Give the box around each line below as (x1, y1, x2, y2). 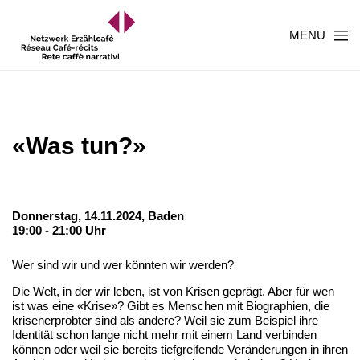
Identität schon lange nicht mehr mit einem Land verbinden (12, 328, 317, 342)
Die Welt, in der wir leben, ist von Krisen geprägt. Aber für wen (12, 284, 334, 298)
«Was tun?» (12, 133, 146, 159)
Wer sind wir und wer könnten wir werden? (12, 258, 234, 272)
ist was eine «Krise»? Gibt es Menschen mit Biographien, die (12, 299, 329, 313)
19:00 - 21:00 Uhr (12, 223, 106, 237)
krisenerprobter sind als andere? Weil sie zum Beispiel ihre (12, 313, 318, 327)
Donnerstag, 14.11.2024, (12, 209, 148, 223)
